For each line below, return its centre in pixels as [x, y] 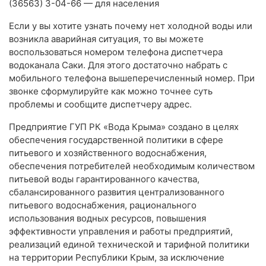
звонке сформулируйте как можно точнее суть [111, 91]
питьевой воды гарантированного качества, [104, 179]
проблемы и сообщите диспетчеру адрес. [100, 104]
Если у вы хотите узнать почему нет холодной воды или [131, 26]
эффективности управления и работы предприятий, [121, 232]
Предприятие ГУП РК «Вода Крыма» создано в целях [124, 127]
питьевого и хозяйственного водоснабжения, [108, 153]
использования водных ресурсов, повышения [107, 218]
